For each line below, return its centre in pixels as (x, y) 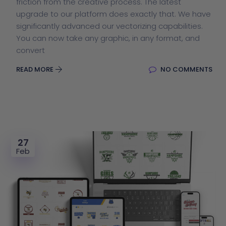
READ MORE (36, 69)
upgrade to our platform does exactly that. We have (114, 14)
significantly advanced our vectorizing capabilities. (109, 26)
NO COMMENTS (186, 69)
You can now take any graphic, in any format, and (108, 38)
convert (31, 50)
